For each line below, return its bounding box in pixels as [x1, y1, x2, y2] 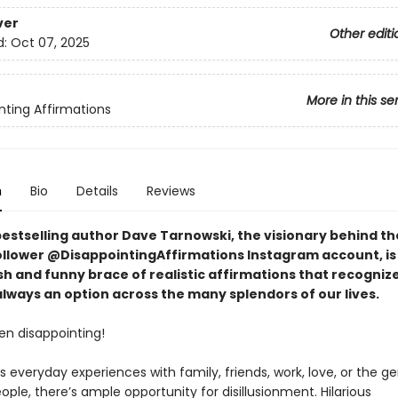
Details [76, 182, 118, 200]
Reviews [146, 182, 195, 200]
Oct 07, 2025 [10, 34, 90, 52]
